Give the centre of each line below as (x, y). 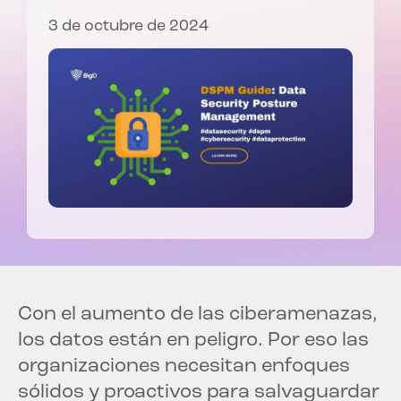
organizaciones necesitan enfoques (184, 367)
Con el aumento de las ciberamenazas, (198, 315)
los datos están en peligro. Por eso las (193, 341)
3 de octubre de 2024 (128, 27)
